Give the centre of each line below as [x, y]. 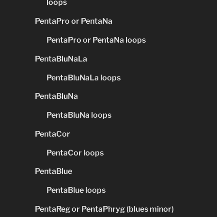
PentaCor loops [75, 153]
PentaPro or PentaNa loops [96, 40]
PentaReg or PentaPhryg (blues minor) [104, 209]
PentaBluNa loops [79, 115]
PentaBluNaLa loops [84, 77]
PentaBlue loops [76, 190]
